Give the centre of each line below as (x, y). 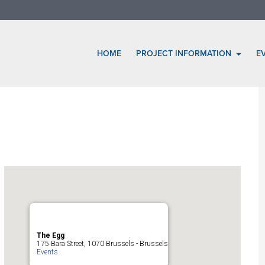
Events (48, 252)
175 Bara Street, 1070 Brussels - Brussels (103, 244)
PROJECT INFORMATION (185, 54)
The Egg (51, 236)
